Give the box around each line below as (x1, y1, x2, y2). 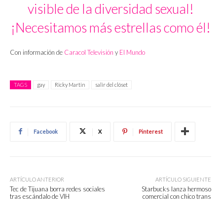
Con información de (10, 48, 64, 56)
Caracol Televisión (64, 48, 113, 56)
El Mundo (119, 48, 145, 56)
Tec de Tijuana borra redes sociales (10, 184, 105, 193)
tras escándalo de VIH (10, 192, 70, 200)
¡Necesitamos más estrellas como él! (10, 19, 211, 36)
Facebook (34, 128, 58, 135)
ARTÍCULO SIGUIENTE (155, 176, 211, 183)
